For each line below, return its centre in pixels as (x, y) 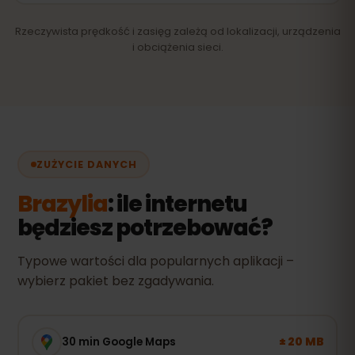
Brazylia (63, 204)
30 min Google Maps (118, 342)
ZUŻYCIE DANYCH (86, 164)
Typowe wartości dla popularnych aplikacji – (156, 261)
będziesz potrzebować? (145, 228)
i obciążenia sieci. (177, 47)
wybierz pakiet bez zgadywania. (116, 281)
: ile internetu (177, 204)
